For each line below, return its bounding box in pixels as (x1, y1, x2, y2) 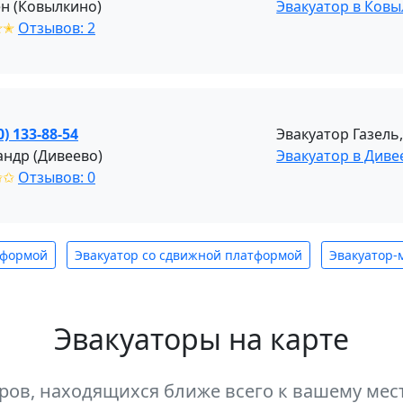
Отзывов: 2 (18, 18, 95, 38)
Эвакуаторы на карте (54, 319, 349, 358)
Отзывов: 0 (18, 167, 95, 187)
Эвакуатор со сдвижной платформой (75, 246, 302, 264)
